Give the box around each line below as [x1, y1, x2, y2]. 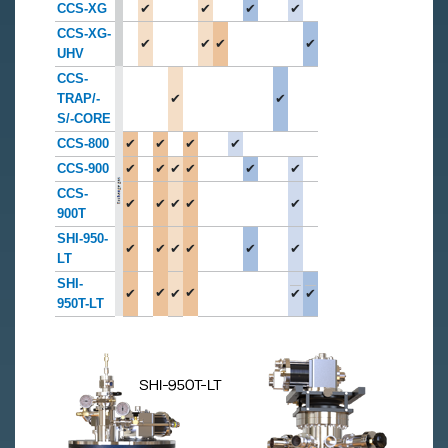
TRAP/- [57, 90, 100, 106]
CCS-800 [57, 135, 109, 151]
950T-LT [57, 295, 104, 311]
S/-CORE [57, 110, 111, 126]
